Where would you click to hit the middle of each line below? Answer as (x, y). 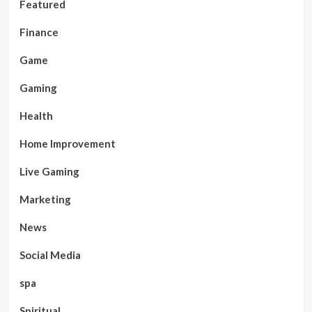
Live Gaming (49, 171)
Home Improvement (67, 143)
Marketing (45, 199)
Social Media (50, 255)
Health (36, 115)
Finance (39, 32)
